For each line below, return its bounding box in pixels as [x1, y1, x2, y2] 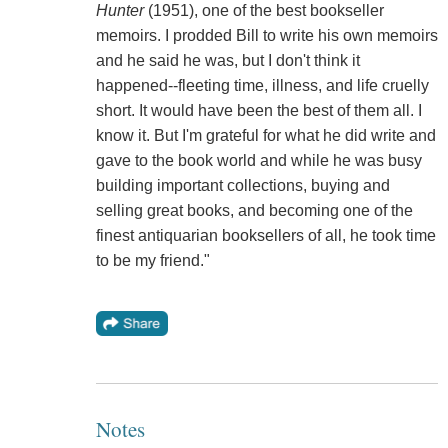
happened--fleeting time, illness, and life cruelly [95, 77, 429, 95]
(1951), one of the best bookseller [143, 2, 384, 20]
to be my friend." [95, 252, 210, 270]
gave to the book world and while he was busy [95, 152, 422, 170]
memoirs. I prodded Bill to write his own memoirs [95, 27, 438, 45]
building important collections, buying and [95, 177, 390, 195]
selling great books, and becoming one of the [95, 202, 413, 220]
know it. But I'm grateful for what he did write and [95, 127, 436, 145]
